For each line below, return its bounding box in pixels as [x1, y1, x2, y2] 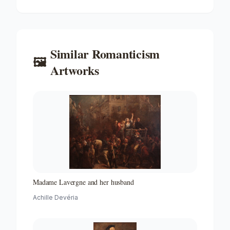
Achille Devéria [33, 193, 78, 201]
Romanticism [91, 44, 160, 63]
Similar [50, 44, 92, 63]
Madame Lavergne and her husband [33, 177, 134, 187]
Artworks [50, 61, 99, 79]
